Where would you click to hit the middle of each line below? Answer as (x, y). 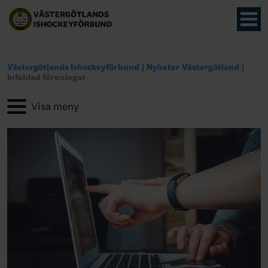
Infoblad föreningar (47, 77)
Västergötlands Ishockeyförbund (73, 67)
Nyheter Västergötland (193, 67)
